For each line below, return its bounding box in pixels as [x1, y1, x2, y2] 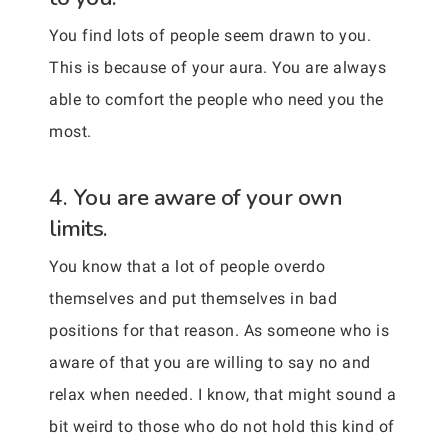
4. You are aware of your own [49, 182, 342, 213]
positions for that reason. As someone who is [49, 321, 389, 340]
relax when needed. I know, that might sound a [49, 385, 397, 404]
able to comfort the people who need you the [49, 90, 384, 109]
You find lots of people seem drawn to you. [49, 26, 371, 45]
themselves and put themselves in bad [49, 289, 337, 308]
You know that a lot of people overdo [49, 257, 325, 276]
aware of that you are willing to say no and [49, 353, 371, 372]
